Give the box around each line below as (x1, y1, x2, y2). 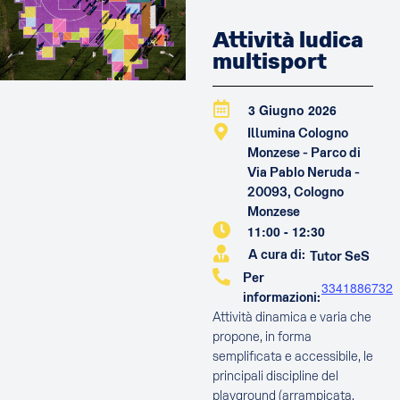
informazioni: (243, 289, 321, 306)
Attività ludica (212, 26, 363, 54)
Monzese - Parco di (247, 145, 362, 162)
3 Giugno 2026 (247, 101, 337, 120)
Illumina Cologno (247, 125, 349, 142)
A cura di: (247, 246, 305, 263)
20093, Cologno (247, 184, 345, 201)
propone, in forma (212, 329, 312, 346)
